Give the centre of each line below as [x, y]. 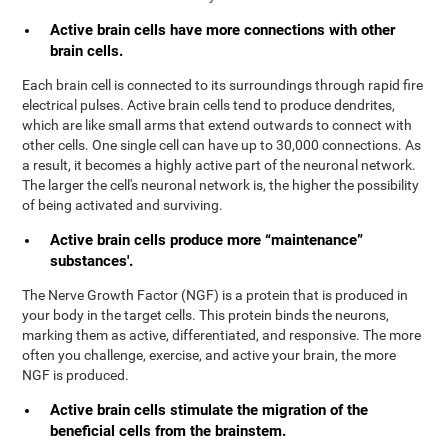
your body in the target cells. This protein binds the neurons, [206, 315]
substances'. [92, 260]
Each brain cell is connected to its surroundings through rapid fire [223, 85]
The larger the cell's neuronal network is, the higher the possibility [221, 185]
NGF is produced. [76, 375]
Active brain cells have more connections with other [223, 30]
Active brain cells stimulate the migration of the [209, 410]
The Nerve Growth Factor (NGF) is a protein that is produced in [215, 295]
